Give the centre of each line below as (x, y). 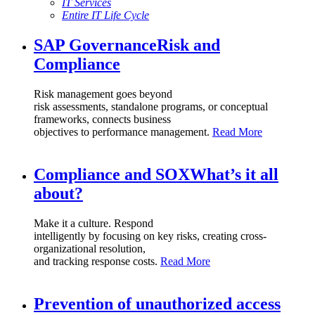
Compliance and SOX (112, 174)
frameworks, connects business (102, 119)
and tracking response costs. (97, 261)
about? (58, 193)
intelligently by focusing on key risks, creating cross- (150, 236)
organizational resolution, (90, 248)
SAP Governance (95, 45)
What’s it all (234, 174)
